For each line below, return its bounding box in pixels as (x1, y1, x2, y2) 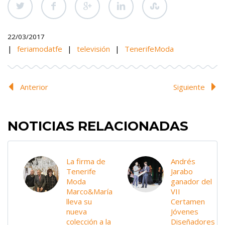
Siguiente (173, 81, 205, 92)
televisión (77, 43, 110, 54)
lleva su (66, 196, 92, 207)
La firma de (66, 156, 105, 167)
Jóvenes (171, 206, 198, 217)
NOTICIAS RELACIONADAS (8, 118, 188, 134)
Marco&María (66, 186, 113, 197)
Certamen (171, 196, 205, 207)
